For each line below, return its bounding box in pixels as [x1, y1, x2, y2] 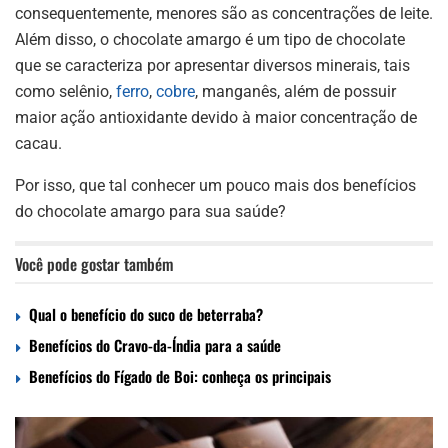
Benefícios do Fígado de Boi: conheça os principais [29, 364, 331, 387]
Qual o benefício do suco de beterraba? [29, 302, 263, 325]
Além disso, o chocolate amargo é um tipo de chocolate [15, 29, 405, 49]
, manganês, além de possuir [195, 81, 396, 101]
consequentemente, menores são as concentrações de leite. [15, 3, 433, 23]
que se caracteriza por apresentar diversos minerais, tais [15, 55, 410, 75]
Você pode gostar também [15, 251, 173, 276]
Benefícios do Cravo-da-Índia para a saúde [29, 333, 281, 356]
